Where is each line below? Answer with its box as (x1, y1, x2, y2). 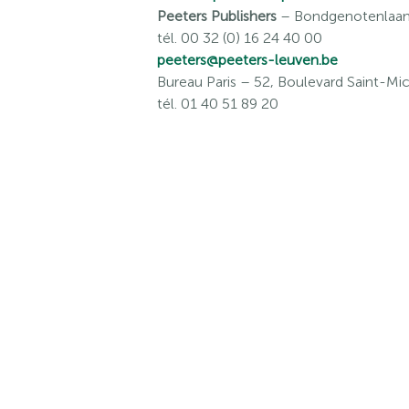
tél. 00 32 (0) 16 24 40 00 (157, 29, 322, 47)
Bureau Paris (157, 73, 236, 90)
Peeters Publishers (157, 7, 277, 25)
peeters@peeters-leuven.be (157, 51, 338, 68)
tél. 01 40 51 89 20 (157, 95, 278, 112)
